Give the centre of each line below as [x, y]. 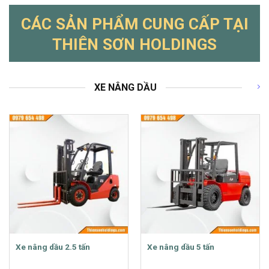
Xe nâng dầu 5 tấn [180, 246]
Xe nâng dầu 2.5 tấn [53, 246]
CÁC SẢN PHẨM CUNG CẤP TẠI [134, 24]
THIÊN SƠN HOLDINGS [134, 45]
